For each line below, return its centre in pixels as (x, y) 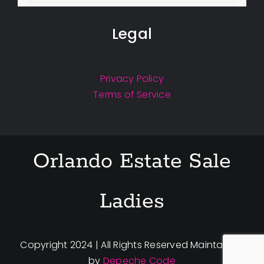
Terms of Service (132, 95)
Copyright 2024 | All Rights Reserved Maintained (132, 245)
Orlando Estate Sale (132, 162)
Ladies (132, 202)
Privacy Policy (132, 79)
